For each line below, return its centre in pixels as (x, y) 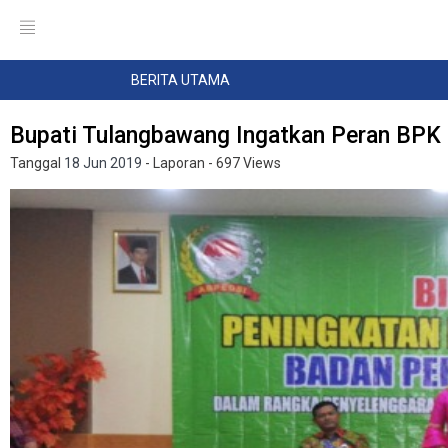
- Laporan (175, 163)
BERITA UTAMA (181, 80)
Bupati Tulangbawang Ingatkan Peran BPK (225, 135)
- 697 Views (244, 163)
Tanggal (37, 163)
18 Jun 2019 (103, 163)
